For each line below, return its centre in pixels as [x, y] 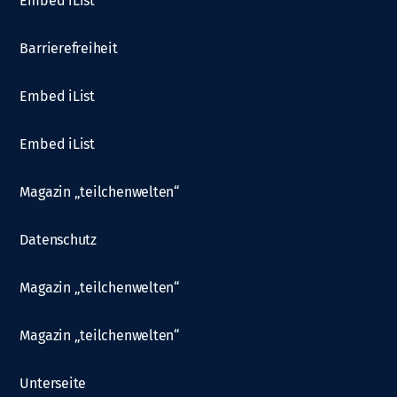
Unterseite [53, 383]
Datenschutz [58, 239]
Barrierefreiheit [69, 48]
